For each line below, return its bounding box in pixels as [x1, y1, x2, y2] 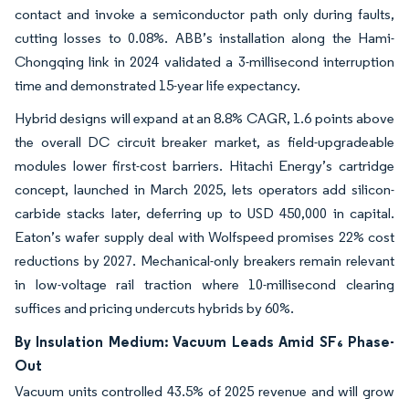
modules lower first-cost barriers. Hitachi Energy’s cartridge [15, 157, 394, 174]
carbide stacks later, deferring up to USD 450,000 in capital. [15, 204, 394, 222]
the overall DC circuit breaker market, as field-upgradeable [15, 133, 394, 151]
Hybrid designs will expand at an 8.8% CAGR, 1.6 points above [15, 110, 394, 127]
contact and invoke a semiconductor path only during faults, [15, 5, 394, 23]
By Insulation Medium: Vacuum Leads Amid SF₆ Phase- [15, 332, 394, 351]
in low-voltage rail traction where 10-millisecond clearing [15, 276, 394, 293]
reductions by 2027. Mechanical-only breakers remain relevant [15, 252, 394, 269]
